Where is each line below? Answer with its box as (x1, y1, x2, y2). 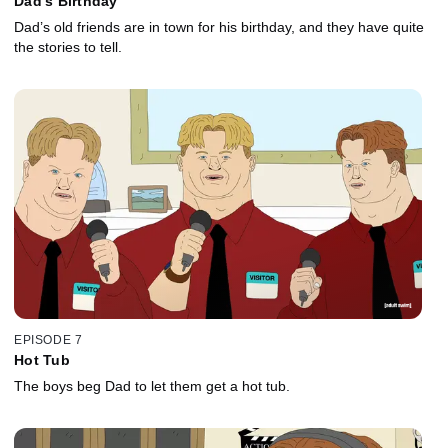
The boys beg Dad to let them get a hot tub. (14, 378, 290, 395)
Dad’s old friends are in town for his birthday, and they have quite (14, 18, 424, 35)
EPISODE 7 (14, 333, 83, 348)
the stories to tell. (14, 38, 122, 55)
